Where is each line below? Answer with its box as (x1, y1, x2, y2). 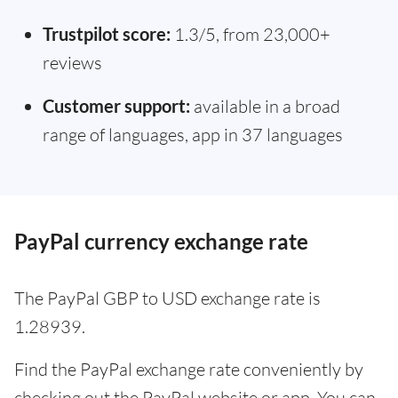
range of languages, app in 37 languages (43, 123, 343, 146)
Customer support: (43, 94, 190, 116)
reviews (43, 51, 102, 74)
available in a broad (190, 94, 340, 117)
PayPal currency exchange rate (14, 227, 308, 254)
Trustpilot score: (43, 22, 171, 44)
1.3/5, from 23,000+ (171, 22, 330, 45)
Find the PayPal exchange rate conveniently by (14, 357, 363, 380)
